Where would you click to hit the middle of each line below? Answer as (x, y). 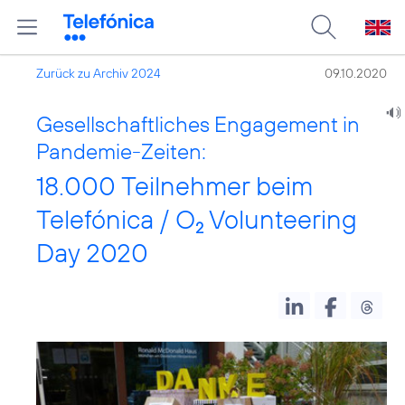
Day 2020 (92, 253)
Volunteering (280, 219)
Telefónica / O (116, 219)
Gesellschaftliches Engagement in (198, 124)
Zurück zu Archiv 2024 (99, 73)
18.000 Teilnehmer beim (174, 186)
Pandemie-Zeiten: (121, 151)
